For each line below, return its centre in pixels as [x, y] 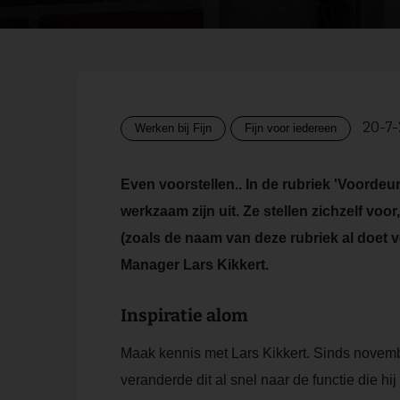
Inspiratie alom [184, 316]
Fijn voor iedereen [291, 129]
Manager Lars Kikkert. [195, 265]
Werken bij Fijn [173, 129]
